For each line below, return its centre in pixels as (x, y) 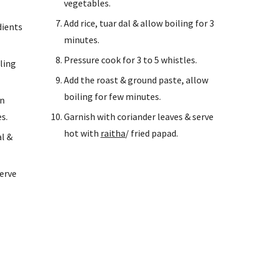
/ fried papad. (151, 133)
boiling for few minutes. (112, 96)
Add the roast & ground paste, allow (136, 80)
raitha (113, 133)
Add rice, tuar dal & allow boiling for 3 (139, 23)
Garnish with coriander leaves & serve (138, 117)
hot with (82, 133)
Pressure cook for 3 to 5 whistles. (130, 60)
